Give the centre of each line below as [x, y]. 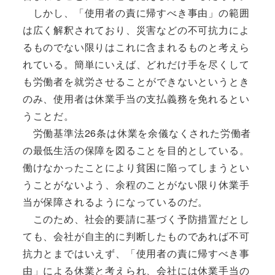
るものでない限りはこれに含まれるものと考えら [136, 47]
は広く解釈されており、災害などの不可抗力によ [136, 29]
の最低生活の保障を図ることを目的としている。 [136, 150]
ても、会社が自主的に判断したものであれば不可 [136, 236]
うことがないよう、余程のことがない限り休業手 [136, 184]
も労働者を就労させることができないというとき [136, 81]
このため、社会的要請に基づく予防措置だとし [136, 219]
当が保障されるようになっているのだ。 [115, 201]
